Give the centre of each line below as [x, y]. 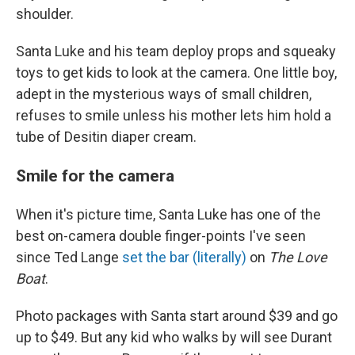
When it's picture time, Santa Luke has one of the [168, 215]
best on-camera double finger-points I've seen [161, 236]
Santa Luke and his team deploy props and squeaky [176, 52]
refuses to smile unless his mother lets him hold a [174, 116]
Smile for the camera [95, 176]
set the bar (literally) [184, 258]
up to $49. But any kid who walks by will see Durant [174, 338]
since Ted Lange [69, 258]
